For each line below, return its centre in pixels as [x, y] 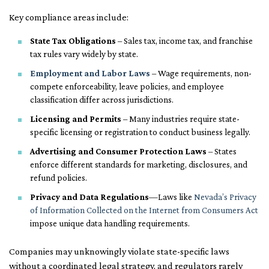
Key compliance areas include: [69, 17]
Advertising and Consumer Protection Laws [118, 152]
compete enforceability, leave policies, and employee [127, 87]
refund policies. [59, 178]
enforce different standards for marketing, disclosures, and [139, 165]
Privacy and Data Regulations [89, 197]
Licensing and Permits [76, 119]
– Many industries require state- [180, 119]
